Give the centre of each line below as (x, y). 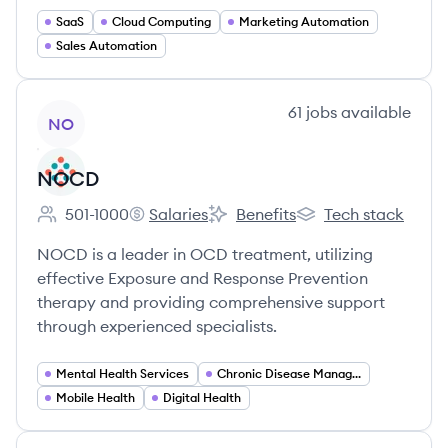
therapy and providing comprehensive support (211, 302)
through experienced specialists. (157, 326)
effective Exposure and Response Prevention (202, 278)
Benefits (266, 214)
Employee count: (98, 224)
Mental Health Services (122, 373)
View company (91, 111)
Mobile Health (95, 397)
